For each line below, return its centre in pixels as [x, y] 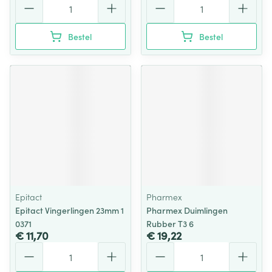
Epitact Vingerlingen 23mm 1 [70, 210]
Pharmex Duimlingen [187, 210]
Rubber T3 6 [170, 223]
